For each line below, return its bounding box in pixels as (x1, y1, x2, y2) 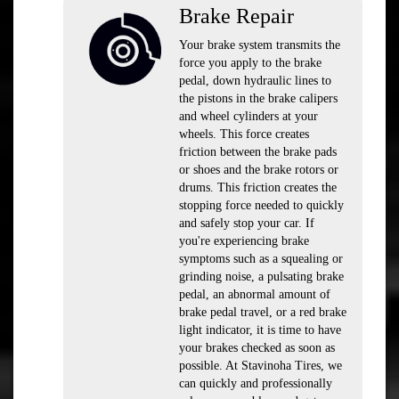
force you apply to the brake (179, 56, 322, 69)
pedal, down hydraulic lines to (179, 74, 331, 87)
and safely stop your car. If (179, 216, 314, 230)
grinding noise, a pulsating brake (179, 270, 344, 283)
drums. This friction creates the (179, 181, 337, 194)
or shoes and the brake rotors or (179, 163, 338, 176)
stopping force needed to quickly (179, 199, 344, 212)
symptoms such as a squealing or (179, 252, 343, 265)
